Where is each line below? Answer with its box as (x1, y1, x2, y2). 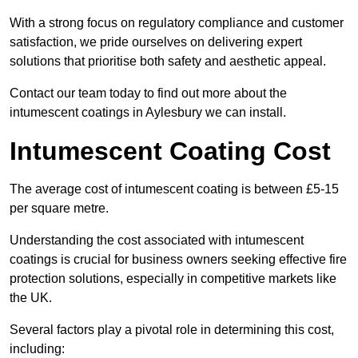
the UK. (10, 291, 52, 305)
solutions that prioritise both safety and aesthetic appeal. (10, 54, 326, 69)
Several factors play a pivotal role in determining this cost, (10, 323, 334, 337)
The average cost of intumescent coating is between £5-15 (10, 182, 339, 197)
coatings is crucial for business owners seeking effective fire (10, 253, 347, 267)
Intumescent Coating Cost (10, 137, 331, 166)
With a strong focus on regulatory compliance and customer (10, 16, 344, 30)
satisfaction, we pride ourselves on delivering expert (10, 35, 302, 50)
